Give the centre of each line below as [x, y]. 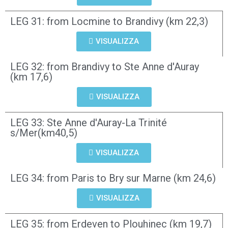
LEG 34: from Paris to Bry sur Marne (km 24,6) [113, 178]
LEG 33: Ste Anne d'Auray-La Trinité [89, 123]
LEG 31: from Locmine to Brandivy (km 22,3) [109, 21]
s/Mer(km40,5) [44, 133]
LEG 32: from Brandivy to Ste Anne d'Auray [105, 67]
